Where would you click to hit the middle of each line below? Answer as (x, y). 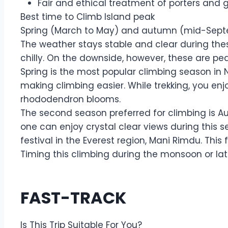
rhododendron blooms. (70, 99)
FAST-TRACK (73, 198)
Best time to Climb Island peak (88, 17)
